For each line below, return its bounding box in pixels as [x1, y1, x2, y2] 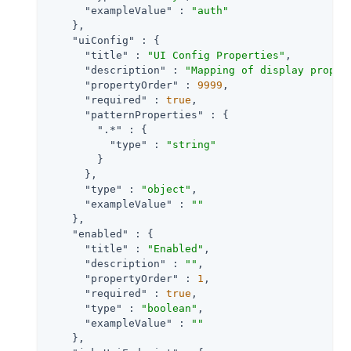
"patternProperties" [85, 108, 204, 121]
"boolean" [141, 302, 197, 314]
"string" [166, 138, 216, 150]
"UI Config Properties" [147, 49, 285, 61]
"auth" [191, 4, 229, 16]
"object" [141, 183, 191, 195]
